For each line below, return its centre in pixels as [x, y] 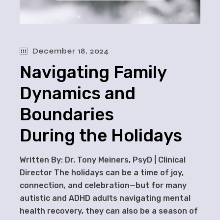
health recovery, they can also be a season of [109, 211]
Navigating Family [93, 72]
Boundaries [67, 114]
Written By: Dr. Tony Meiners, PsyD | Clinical [103, 160]
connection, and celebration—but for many [103, 185]
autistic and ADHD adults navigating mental [105, 198]
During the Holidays [101, 135]
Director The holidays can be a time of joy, [102, 172]
